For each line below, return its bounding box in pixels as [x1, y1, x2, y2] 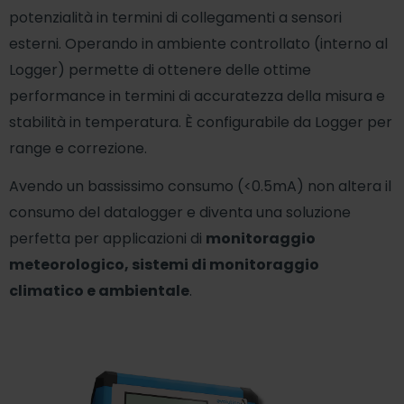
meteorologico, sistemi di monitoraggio [9, 253, 319, 275]
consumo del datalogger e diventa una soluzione [9, 201, 351, 223]
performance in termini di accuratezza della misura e [9, 86, 385, 106]
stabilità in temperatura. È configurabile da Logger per [9, 112, 392, 133]
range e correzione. [9, 138, 147, 159]
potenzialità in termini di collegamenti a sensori [9, 7, 342, 28]
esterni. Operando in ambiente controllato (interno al [9, 33, 388, 54]
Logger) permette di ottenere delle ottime [9, 60, 311, 80]
